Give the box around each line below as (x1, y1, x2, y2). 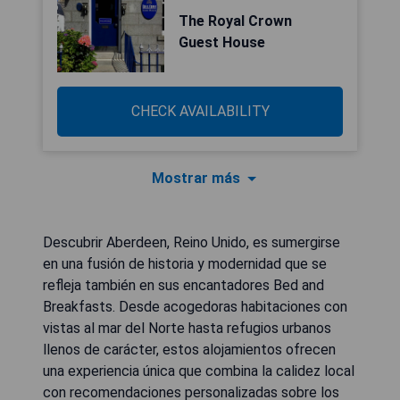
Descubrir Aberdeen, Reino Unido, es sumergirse (43, 234, 340, 251)
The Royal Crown (179, 12, 292, 29)
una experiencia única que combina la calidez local (43, 362, 354, 379)
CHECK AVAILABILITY (130, 103, 270, 120)
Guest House (179, 34, 265, 51)
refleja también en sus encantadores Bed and (43, 277, 324, 294)
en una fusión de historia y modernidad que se (43, 255, 327, 272)
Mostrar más (151, 170, 240, 187)
